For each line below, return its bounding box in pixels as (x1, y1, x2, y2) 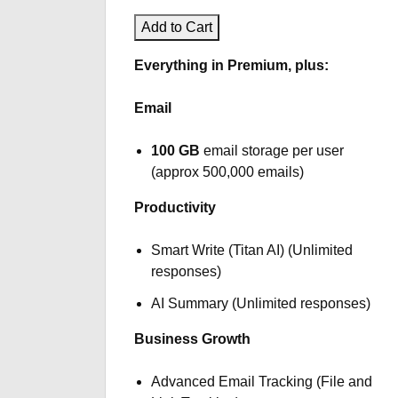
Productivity (134, 200, 216, 215)
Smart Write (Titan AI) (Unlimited (151, 243, 354, 258)
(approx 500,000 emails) (151, 164, 305, 179)
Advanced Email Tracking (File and (151, 374, 373, 389)
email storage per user (200, 143, 345, 158)
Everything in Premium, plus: (134, 58, 329, 73)
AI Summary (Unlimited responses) (151, 296, 371, 311)
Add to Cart (141, 20, 212, 35)
